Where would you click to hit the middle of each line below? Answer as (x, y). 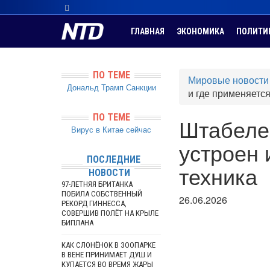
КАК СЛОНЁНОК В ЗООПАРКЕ (108, 245)
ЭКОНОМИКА (200, 31)
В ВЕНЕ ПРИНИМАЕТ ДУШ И (107, 255)
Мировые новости (228, 80)
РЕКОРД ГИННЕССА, (94, 203)
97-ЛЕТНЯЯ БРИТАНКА (97, 184)
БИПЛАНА (77, 223)
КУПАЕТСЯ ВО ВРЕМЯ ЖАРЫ (107, 264)
